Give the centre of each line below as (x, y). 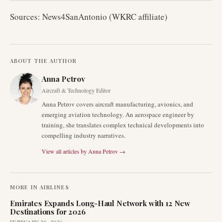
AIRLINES (54, 187)
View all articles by (64, 151)
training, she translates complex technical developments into (123, 125)
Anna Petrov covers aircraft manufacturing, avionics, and (117, 104)
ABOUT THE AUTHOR (43, 61)
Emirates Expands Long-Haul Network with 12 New (100, 203)
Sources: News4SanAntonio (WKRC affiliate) (89, 17)
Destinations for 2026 (48, 212)
